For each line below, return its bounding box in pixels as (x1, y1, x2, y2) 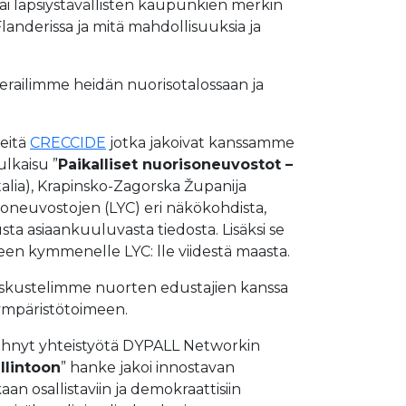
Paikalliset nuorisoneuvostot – (58, 156, 293, 173)
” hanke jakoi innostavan (61, 359, 235, 376)
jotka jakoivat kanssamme (106, 134, 295, 151)
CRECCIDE (30, 134, 106, 151)
